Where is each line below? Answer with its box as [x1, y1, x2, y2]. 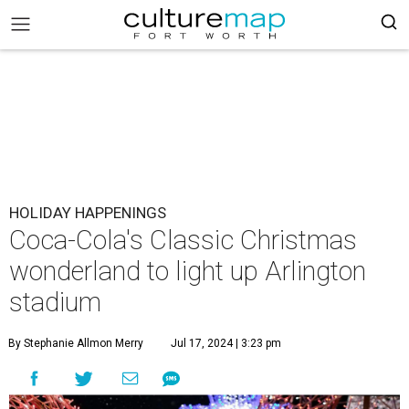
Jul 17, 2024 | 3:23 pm [171, 337, 281, 350]
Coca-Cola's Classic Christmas [9, 225, 357, 256]
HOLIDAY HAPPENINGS [9, 204, 166, 222]
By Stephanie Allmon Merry [8, 337, 143, 350]
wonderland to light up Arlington [9, 256, 366, 287]
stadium [9, 287, 101, 318]
